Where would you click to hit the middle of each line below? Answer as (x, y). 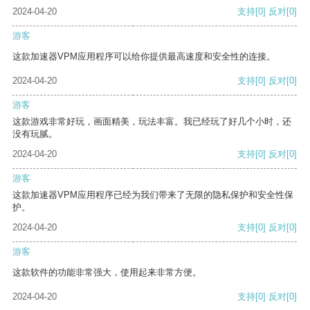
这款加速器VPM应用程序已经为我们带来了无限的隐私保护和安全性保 (153, 195)
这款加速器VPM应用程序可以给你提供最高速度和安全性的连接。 (144, 57)
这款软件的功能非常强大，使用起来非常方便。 (107, 273)
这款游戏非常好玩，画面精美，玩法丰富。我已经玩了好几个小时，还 (152, 122)
